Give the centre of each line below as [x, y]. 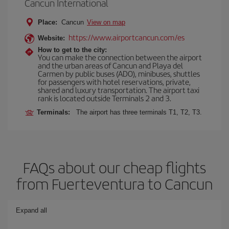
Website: [51, 38]
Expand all [31, 210]
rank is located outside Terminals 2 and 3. [105, 98]
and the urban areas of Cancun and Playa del [110, 65]
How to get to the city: [72, 50]
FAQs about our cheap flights [114, 167]
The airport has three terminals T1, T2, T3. [139, 112]
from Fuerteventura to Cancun [114, 184]
